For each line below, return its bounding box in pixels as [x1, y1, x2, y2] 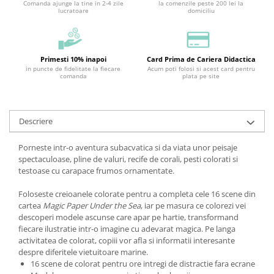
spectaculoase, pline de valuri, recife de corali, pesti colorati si [18, 154, 238, 165]
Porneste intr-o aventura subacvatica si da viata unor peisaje [18, 142, 237, 154]
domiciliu [187, 6, 215, 15]
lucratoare [57, 6, 89, 15]
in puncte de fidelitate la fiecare [26, 64, 120, 73]
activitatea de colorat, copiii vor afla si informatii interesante [18, 235, 235, 246]
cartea [18, 200, 43, 212]
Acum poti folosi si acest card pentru [147, 64, 255, 73]
